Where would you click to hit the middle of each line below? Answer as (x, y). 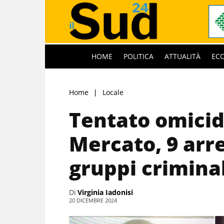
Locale (113, 92)
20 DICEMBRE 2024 (93, 200)
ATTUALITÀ (182, 56)
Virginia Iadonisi (105, 192)
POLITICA (138, 56)
